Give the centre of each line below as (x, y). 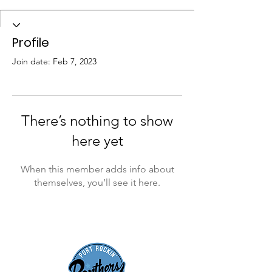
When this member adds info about (97, 169)
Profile (31, 42)
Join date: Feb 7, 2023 (54, 61)
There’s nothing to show (97, 121)
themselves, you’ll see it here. (97, 182)
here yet (97, 141)
